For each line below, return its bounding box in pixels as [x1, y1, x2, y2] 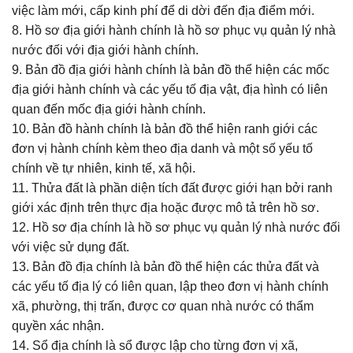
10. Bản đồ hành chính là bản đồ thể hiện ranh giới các [12, 122, 318, 136]
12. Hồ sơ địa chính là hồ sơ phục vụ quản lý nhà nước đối [12, 221, 340, 234]
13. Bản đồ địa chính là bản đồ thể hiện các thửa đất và [12, 260, 319, 273]
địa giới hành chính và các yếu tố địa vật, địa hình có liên [12, 83, 328, 96]
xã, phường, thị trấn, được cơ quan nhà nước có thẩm [12, 299, 314, 313]
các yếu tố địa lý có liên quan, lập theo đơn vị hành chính [12, 280, 329, 293]
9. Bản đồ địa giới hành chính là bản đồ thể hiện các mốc [12, 63, 329, 76]
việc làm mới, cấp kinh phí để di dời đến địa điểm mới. [12, 4, 314, 17]
